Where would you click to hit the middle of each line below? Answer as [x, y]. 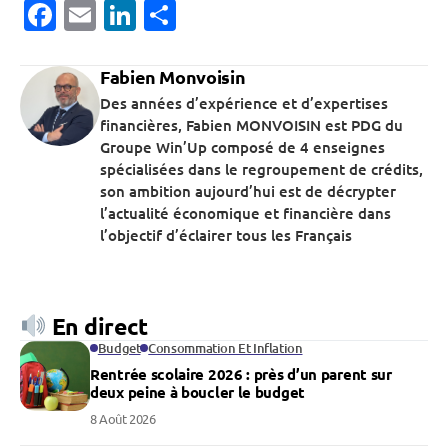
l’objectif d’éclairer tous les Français [226, 235]
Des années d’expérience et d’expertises [244, 103]
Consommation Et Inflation [225, 348]
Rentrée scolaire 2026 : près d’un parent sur [241, 374]
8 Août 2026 [123, 419]
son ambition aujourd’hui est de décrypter [248, 191]
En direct [97, 327]
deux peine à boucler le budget [197, 392]
